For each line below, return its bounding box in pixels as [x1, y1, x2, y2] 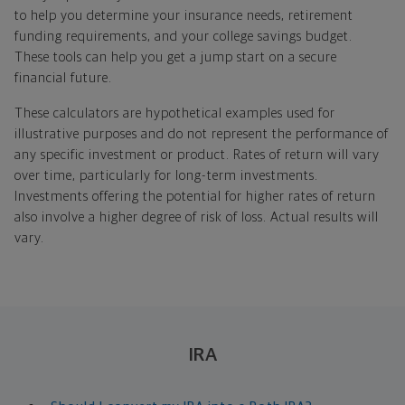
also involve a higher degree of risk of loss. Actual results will [14, 210, 379, 224]
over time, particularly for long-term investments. [14, 168, 318, 183]
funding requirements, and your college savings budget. [14, 29, 353, 43]
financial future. [14, 71, 112, 85]
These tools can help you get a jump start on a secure [14, 50, 337, 64]
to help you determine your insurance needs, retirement [14, 8, 353, 23]
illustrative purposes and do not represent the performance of [14, 127, 389, 141]
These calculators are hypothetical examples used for [14, 106, 335, 120]
